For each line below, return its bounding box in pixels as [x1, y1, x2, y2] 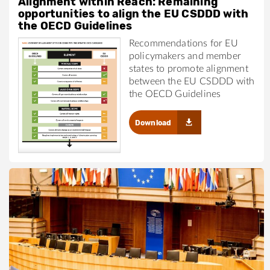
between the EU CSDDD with [128, 77, 255, 87]
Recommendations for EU [128, 39, 238, 49]
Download [134, 119, 172, 128]
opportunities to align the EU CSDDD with [18, 7, 249, 21]
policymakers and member [128, 51, 241, 61]
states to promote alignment [128, 64, 248, 74]
